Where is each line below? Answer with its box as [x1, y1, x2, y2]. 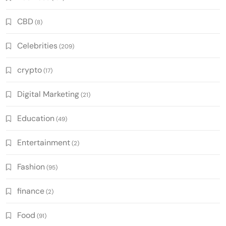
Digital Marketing [17, 88, 79, 99]
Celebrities [17, 40, 58, 51]
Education [17, 112, 54, 124]
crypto [17, 64, 42, 75]
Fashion [17, 161, 45, 172]
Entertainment [17, 137, 70, 148]
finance [17, 185, 44, 196]
